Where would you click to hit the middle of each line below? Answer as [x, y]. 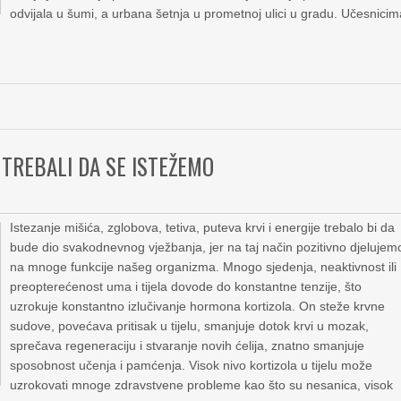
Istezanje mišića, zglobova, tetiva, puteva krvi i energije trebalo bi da [203, 227]
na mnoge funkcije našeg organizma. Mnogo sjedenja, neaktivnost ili [204, 267]
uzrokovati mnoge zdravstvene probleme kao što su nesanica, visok [202, 385]
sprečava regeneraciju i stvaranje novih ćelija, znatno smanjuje [188, 346]
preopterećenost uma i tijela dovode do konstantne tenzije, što [186, 286]
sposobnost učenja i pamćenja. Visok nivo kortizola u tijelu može [192, 365]
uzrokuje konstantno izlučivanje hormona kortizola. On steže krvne [198, 306]
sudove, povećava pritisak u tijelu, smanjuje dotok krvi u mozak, [190, 326]
